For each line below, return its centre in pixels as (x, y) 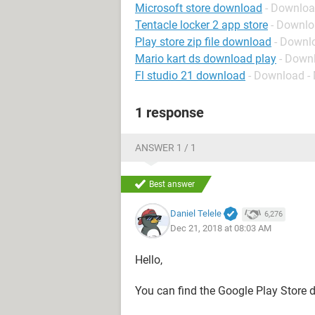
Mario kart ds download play (206, 59)
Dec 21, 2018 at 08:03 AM (221, 229)
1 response (169, 112)
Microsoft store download (199, 8)
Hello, (149, 260)
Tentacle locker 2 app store (201, 25)
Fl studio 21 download (190, 76)
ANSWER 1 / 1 (166, 148)
